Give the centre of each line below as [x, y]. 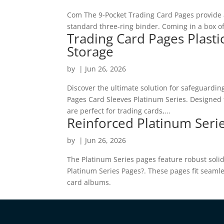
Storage [90, 52]
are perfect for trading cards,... [119, 111]
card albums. [89, 182]
